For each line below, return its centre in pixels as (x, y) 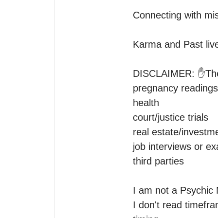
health (146, 102)
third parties (160, 161)
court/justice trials (171, 117)
